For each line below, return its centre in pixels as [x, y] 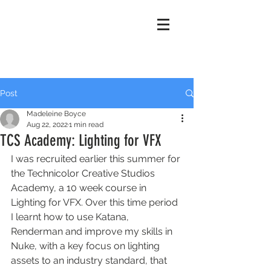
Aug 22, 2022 [47, 125]
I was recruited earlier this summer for [97, 159]
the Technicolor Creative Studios [84, 173]
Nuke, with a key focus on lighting [87, 246]
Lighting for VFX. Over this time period [96, 202]
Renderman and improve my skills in [93, 231]
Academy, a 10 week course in [80, 188]
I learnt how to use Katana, [71, 217]
